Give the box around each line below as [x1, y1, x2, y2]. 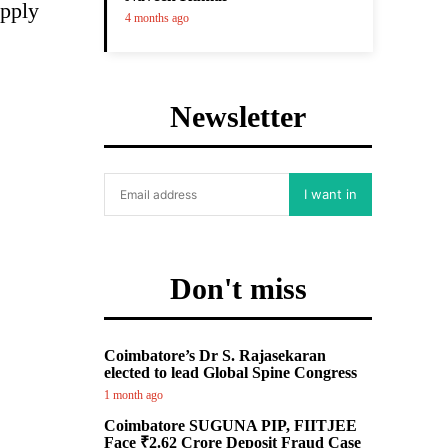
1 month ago [104, 388, 163, 402]
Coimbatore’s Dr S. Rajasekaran [104, 347, 326, 364]
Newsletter [170, 100, 306, 133]
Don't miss [169, 272, 307, 305]
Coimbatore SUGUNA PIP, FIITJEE [104, 417, 357, 434]
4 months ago [125, 11, 189, 25]
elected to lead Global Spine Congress [104, 364, 357, 381]
